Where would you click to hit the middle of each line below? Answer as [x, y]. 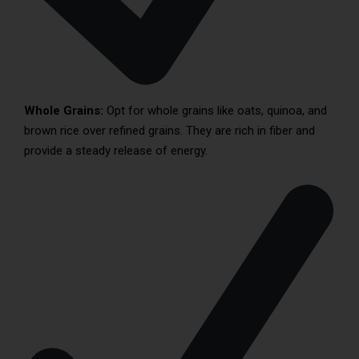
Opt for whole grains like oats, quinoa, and [217, 111]
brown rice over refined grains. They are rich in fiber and [169, 131]
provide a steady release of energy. [116, 151]
